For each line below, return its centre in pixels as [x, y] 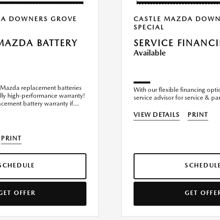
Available [150, 53]
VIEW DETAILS [157, 115]
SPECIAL [149, 27]
